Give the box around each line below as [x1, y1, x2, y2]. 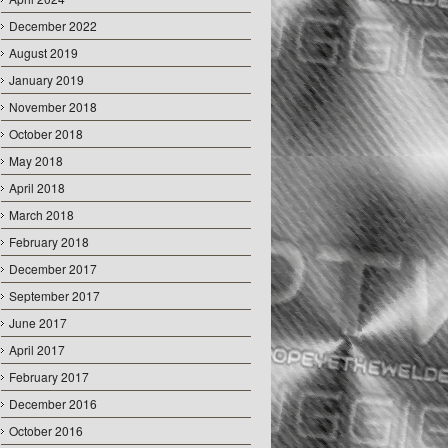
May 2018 [9, 152, 63, 170]
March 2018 [9, 206, 74, 224]
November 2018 [9, 98, 97, 116]
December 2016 [9, 395, 97, 413]
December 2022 [9, 17, 97, 35]
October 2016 [9, 422, 83, 440]
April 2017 [9, 341, 65, 359]
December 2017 [9, 260, 97, 278]
